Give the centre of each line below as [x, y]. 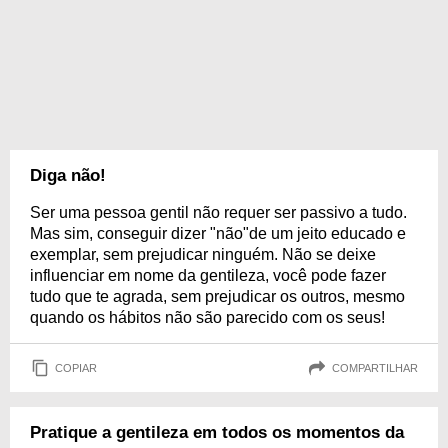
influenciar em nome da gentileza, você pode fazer [208, 275]
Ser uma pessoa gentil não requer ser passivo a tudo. [218, 212]
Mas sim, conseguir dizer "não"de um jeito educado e [218, 233]
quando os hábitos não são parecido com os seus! [207, 317]
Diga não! [68, 175]
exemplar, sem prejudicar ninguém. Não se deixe [203, 254]
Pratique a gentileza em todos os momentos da [217, 432]
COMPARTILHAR [375, 367]
